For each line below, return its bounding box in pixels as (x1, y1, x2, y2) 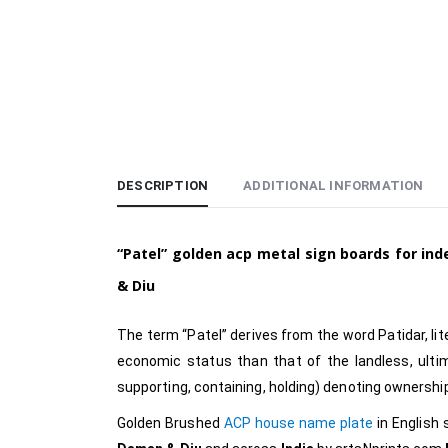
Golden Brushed (117, 415, 224, 432)
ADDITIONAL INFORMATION (243, 178, 424, 194)
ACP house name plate (223, 415, 374, 432)
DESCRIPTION (117, 178, 209, 194)
